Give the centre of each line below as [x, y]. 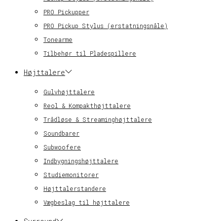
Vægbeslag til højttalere [87, 202]
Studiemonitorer [71, 174]
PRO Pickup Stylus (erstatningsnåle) [106, 25]
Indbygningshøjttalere [81, 161]
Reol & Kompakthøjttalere [87, 105]
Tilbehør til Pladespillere [90, 53]
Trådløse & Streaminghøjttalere [98, 119]
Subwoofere [62, 147]
